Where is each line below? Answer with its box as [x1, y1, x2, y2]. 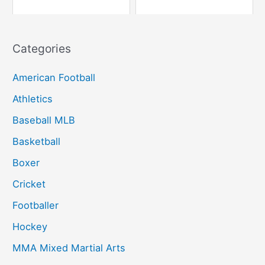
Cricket [12, 178, 46, 190]
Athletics [12, 92, 53, 105]
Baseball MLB [12, 114, 76, 126]
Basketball [12, 135, 61, 147]
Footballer [12, 199, 59, 212]
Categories [12, 41, 72, 56]
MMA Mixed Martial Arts [12, 242, 126, 254]
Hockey [12, 221, 48, 233]
